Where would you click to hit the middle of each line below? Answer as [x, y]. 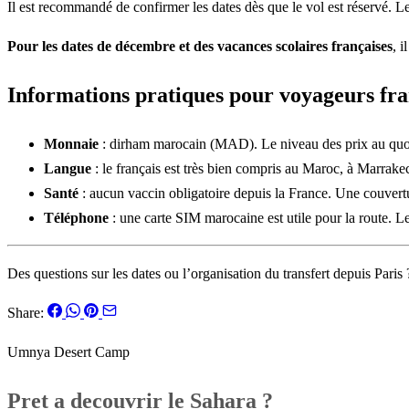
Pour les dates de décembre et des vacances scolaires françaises [200, 46]
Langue [68, 168]
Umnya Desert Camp [68, 351]
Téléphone [76, 217]
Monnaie [71, 143]
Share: [26, 312]
